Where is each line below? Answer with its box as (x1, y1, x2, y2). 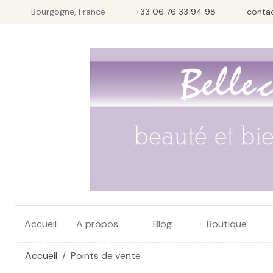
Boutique (207, 218, 247, 231)
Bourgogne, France (28, 6, 105, 17)
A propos (76, 218, 118, 231)
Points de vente (71, 249, 141, 263)
